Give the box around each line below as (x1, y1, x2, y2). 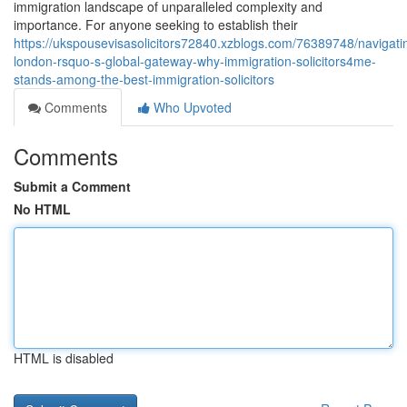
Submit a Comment (14, 177, 131, 195)
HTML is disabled (14, 349, 114, 367)
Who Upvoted (150, 98, 232, 116)
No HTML (14, 200, 71, 218)
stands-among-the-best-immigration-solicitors (14, 70, 274, 88)
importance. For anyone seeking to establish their (14, 15, 298, 34)
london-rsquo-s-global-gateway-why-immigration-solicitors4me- (14, 52, 376, 70)
